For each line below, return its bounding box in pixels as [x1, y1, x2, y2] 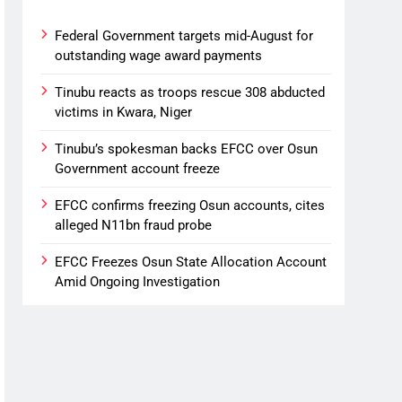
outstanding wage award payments [55, 47, 263, 64]
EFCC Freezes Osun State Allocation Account [55, 253, 328, 270]
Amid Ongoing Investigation [55, 273, 221, 290]
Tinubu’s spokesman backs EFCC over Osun [55, 140, 319, 157]
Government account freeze [55, 160, 221, 177]
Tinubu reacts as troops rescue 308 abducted [55, 83, 326, 100]
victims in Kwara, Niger [55, 103, 193, 120]
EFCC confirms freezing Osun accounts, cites [55, 197, 326, 214]
